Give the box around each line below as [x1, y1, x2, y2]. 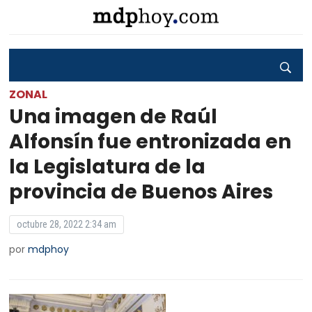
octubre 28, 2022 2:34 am [17, 219, 117, 230]
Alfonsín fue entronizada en [9, 128, 292, 155]
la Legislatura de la [9, 153, 206, 180]
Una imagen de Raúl [9, 103, 218, 130]
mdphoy [28, 242, 70, 256]
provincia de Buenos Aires [9, 178, 274, 205]
